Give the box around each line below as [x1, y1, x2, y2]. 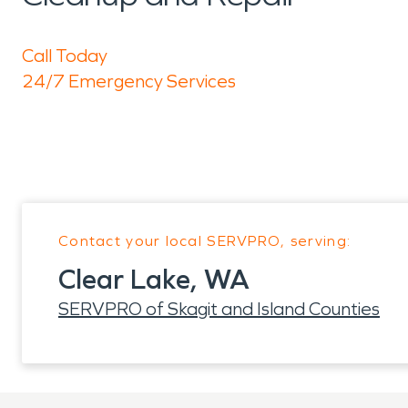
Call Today [22, 45, 107, 66]
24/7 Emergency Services [22, 70, 236, 92]
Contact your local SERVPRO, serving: [58, 232, 352, 250]
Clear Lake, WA [58, 263, 250, 296]
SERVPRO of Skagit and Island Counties [58, 298, 380, 320]
